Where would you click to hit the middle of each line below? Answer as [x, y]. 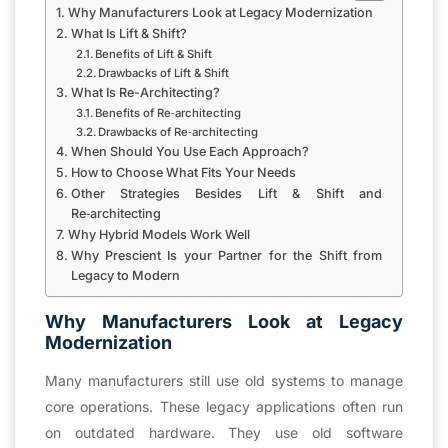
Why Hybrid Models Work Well [158, 234]
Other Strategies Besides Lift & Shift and [226, 193]
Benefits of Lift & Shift [154, 53]
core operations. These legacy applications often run [224, 406]
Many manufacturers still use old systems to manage [224, 380]
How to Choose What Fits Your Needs [183, 172]
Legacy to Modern [125, 275]
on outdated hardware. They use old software [224, 432]
